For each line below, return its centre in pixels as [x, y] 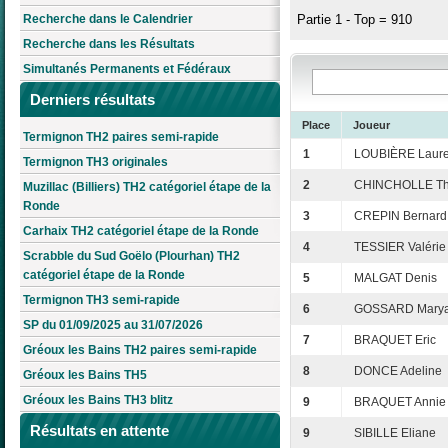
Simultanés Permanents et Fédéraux [127, 69]
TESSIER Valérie [400, 247]
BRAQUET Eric [395, 340]
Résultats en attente [99, 431]
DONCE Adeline [398, 371]
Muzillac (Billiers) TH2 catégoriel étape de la [147, 187]
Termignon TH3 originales [95, 162]
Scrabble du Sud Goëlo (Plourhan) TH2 [131, 256]
